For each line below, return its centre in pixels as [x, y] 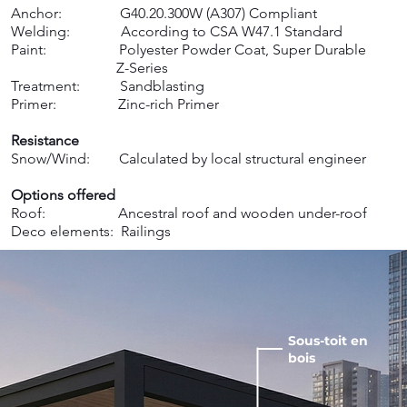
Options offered [63, 195]
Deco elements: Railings [91, 231]
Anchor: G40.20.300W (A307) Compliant [164, 13]
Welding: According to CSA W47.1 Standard [177, 31]
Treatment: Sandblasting [108, 86]
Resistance [45, 140]
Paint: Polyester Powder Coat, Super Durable [189, 50]
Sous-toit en [328, 341]
